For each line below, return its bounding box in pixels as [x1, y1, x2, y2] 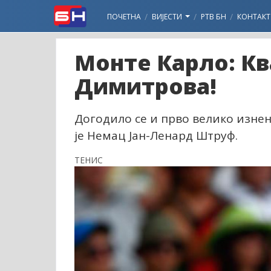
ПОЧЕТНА [107, 11, 141, 22]
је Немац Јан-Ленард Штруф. [74, 128, 238, 143]
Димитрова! [74, 71, 217, 101]
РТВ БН [201, 11, 226, 22]
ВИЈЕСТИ [152, 11, 184, 22]
